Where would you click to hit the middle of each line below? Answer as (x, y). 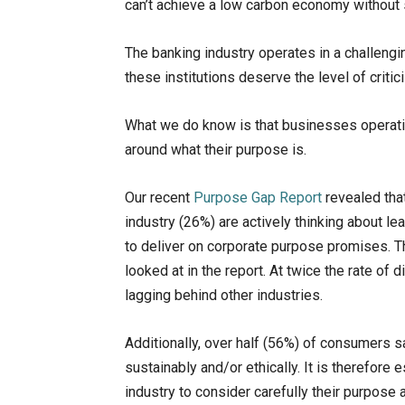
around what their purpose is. (216, 150)
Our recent (159, 198)
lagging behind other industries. (224, 296)
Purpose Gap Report (258, 198)
